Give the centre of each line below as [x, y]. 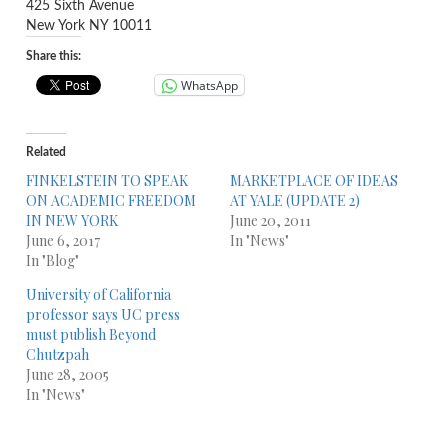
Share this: [53, 56]
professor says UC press [103, 314]
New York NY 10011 [89, 26]
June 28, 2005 [67, 374]
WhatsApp [209, 85]
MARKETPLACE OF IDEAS [313, 180]
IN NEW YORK [72, 220]
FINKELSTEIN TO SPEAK [107, 180]
